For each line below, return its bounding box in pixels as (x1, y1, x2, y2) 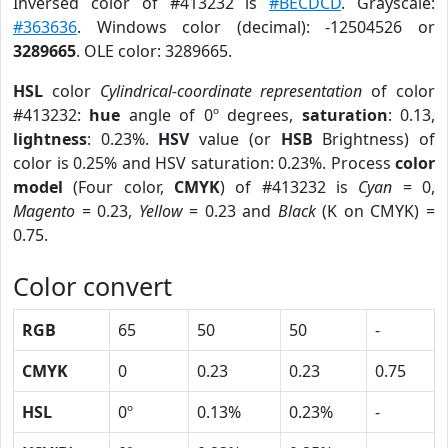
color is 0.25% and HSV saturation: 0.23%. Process (13, 152, 395, 174)
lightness (13, 128, 87, 150)
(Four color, (63, 176, 174, 198)
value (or (189, 128, 281, 150)
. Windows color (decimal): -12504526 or (77, 16, 435, 38)
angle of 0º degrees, (120, 104, 302, 126)
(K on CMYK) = (315, 200, 436, 222)
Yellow (138, 200, 183, 222)
